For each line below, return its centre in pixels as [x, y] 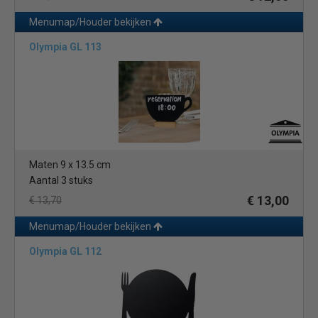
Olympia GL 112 [65, 251]
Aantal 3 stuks [61, 180]
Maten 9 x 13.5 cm [70, 165]
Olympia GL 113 [65, 47]
